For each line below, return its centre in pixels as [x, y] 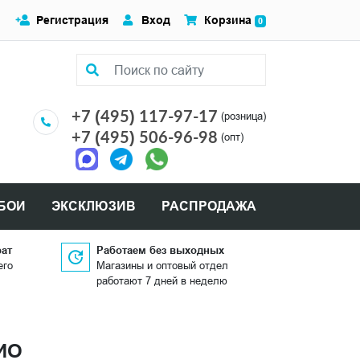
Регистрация [72, 20]
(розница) [243, 116]
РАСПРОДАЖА [209, 207]
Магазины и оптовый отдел [162, 266]
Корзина [229, 20]
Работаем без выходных [160, 250]
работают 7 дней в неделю [162, 281]
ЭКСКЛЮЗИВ [93, 207]
